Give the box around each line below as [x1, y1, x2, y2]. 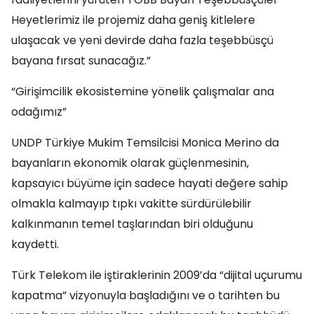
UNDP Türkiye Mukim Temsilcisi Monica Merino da [11, 135, 279, 151]
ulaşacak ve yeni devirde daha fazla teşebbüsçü [11, 32, 273, 48]
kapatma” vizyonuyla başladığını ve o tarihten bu [11, 287, 280, 303]
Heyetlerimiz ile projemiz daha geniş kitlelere [11, 12, 255, 28]
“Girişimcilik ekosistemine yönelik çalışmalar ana [11, 83, 274, 100]
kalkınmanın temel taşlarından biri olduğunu [11, 216, 253, 232]
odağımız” [11, 104, 67, 120]
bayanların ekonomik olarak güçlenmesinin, [11, 155, 249, 171]
